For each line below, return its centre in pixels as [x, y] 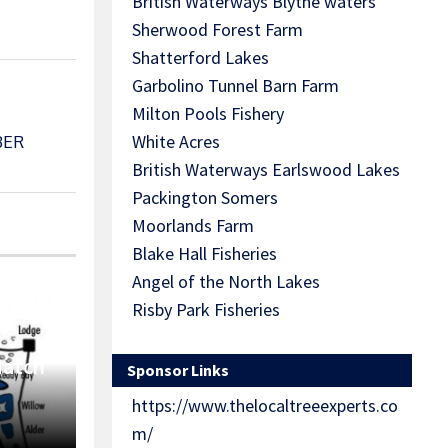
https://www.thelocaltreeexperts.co [265, 406]
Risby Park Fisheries [206, 310]
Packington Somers [205, 198]
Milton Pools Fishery [208, 114]
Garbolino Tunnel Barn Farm [235, 86]
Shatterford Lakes [200, 58]
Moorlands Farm [193, 226]
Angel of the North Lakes [226, 282]
